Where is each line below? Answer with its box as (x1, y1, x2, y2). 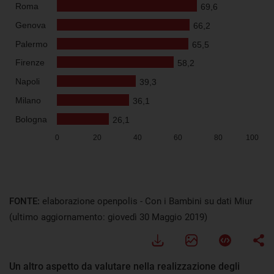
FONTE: (9, 195, 42, 207)
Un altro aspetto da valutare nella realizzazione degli (9, 260, 240, 272)
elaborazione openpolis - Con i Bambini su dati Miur (42, 195, 253, 207)
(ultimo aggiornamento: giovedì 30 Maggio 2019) (9, 211, 207, 223)
